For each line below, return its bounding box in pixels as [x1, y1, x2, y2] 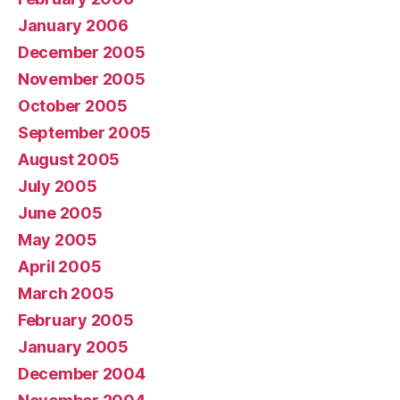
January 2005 [18, 337, 129, 356]
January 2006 [18, 15, 129, 35]
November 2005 [18, 69, 146, 88]
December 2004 [18, 363, 146, 383]
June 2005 [18, 203, 103, 222]
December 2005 [18, 42, 146, 62]
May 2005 [18, 229, 97, 249]
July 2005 [18, 176, 97, 196]
